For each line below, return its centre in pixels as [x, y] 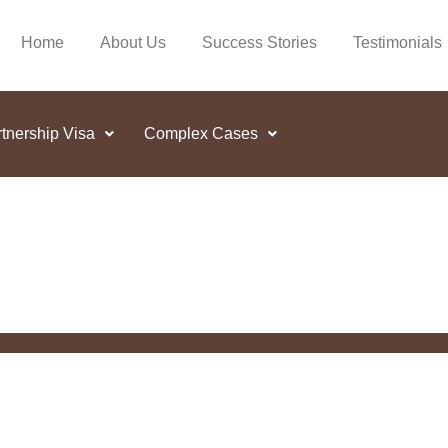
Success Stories [259, 42]
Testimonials [397, 42]
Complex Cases [201, 133]
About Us [133, 42]
